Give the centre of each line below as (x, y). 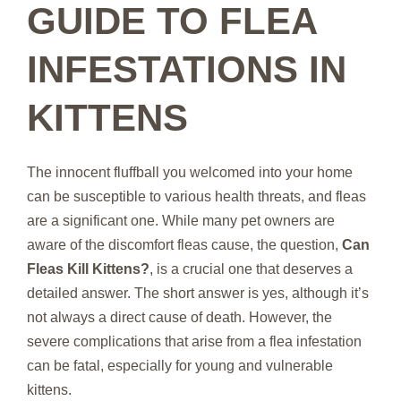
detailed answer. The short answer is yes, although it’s (198, 293)
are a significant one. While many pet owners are (181, 220)
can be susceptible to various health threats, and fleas (196, 196)
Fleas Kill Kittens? (88, 269)
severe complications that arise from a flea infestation (194, 341)
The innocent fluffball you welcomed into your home (190, 172)
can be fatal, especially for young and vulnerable (180, 365)
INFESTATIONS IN (187, 69)
